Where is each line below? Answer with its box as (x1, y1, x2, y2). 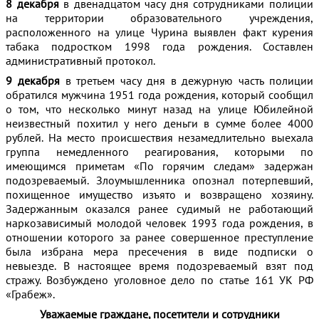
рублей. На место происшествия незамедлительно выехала (6, 130, 313, 145)
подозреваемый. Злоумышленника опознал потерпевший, (6, 173, 313, 187)
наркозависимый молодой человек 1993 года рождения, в (6, 216, 313, 230)
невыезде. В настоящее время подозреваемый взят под (6, 258, 313, 273)
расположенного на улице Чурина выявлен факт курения (6, 25, 313, 39)
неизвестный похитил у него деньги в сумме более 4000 (6, 116, 313, 130)
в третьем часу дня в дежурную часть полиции (59, 73, 314, 88)
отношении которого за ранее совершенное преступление (6, 230, 313, 244)
